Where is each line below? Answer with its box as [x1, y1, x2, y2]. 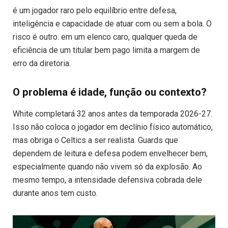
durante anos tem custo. [13, 188, 98, 198]
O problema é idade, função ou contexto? [13, 86, 207, 99]
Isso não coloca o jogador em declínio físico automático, [13, 122, 213, 132]
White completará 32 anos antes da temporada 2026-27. [13, 109, 212, 119]
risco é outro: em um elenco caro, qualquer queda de [13, 32, 197, 42]
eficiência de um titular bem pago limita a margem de [13, 45, 200, 55]
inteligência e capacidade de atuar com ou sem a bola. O [13, 19, 212, 29]
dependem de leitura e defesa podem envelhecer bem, [13, 149, 208, 159]
